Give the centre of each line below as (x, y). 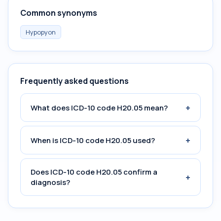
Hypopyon (41, 32)
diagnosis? (50, 182)
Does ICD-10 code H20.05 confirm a (94, 172)
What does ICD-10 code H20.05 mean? (99, 108)
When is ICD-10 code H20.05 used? (93, 140)
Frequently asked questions (74, 81)
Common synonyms (59, 13)
